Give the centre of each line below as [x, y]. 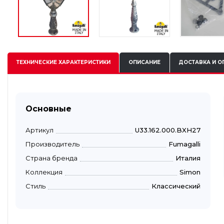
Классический [176, 186]
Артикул [39, 130]
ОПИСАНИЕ [144, 62]
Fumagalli [184, 144]
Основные [48, 108]
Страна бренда [51, 158]
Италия [188, 158]
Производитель [52, 144]
